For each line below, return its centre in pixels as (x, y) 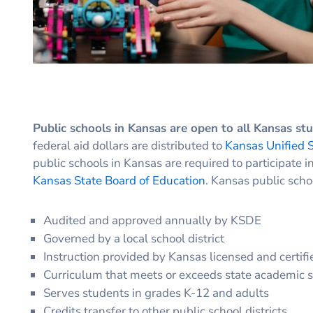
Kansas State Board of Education (119, 180)
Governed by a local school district (134, 238)
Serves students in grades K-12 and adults (156, 293)
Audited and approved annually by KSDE (152, 220)
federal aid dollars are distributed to (129, 145)
